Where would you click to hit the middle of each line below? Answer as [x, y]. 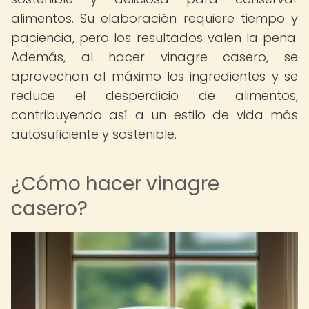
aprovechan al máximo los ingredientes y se [154, 76]
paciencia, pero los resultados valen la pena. [154, 38]
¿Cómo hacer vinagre [115, 184]
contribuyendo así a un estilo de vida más [154, 115]
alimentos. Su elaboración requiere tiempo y [154, 18]
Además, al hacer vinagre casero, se [154, 57]
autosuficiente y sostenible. [94, 134]
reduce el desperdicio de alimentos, [154, 96]
